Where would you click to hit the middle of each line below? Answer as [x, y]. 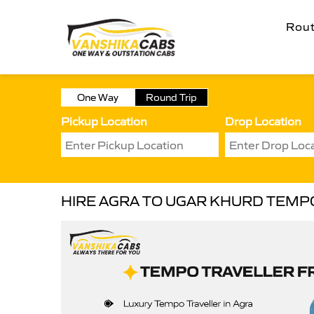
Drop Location [263, 121]
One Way [98, 97]
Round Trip [171, 97]
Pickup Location [104, 121]
